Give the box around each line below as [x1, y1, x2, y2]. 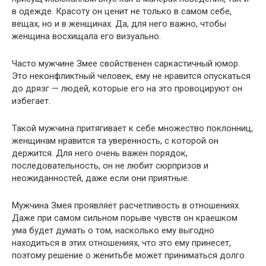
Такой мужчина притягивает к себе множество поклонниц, [12, 123, 253, 134]
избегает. [12, 96, 50, 106]
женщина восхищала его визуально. [12, 31, 161, 42]
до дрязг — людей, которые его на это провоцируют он [12, 83, 242, 94]
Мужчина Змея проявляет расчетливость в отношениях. [12, 200, 240, 211]
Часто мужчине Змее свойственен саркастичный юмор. [12, 58, 240, 69]
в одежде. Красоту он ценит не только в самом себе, [12, 6, 232, 17]
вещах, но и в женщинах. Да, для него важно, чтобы [12, 18, 226, 29]
